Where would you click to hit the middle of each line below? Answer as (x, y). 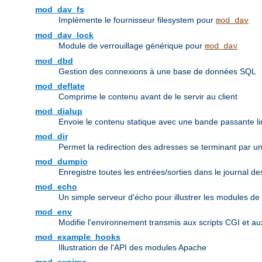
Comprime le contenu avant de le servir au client (148, 97)
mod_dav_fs (60, 10)
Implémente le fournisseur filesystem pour (137, 20)
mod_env (54, 212)
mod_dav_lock (64, 35)
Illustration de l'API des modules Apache (132, 248)
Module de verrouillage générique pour (132, 46)
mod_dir (51, 137)
